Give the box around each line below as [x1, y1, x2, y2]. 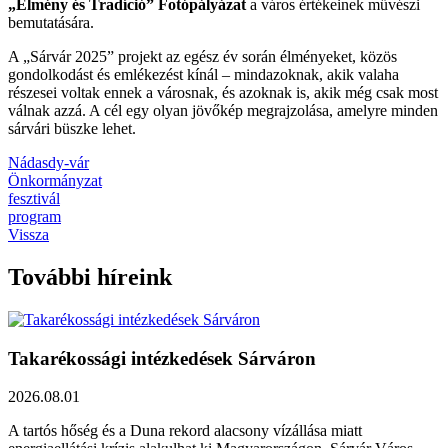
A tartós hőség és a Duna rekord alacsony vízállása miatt [8, 422, 362, 440]
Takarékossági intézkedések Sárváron [8, 347, 316, 369]
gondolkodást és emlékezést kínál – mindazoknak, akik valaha [8, 66, 399, 84]
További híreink [8, 264, 172, 291]
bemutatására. [8, 14, 94, 32]
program [8, 208, 61, 226]
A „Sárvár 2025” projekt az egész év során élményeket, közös [8, 48, 397, 66]
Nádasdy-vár [8, 154, 89, 172]
